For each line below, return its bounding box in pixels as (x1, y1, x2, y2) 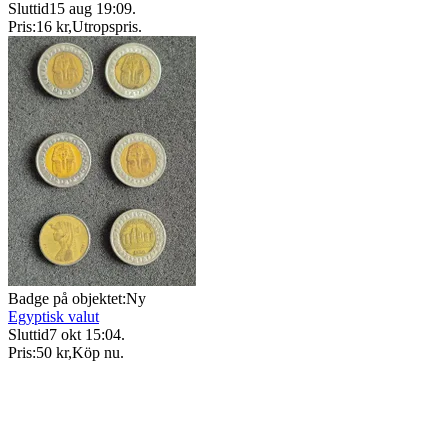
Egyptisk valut (8, 307, 99, 325)
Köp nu (72, 343, 120, 361)
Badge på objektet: (8, 289, 126, 307)
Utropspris (72, 17, 138, 35)
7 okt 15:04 (49, 325, 121, 343)
